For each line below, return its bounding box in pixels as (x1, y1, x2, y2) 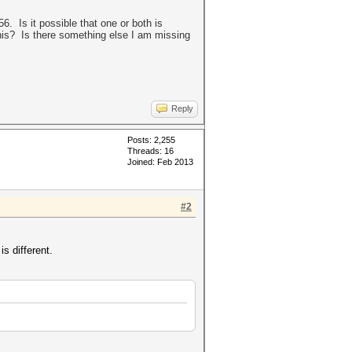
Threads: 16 (127, 146, 174, 156)
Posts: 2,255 (127, 135, 175, 145)
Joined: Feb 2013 (127, 157, 193, 167)
